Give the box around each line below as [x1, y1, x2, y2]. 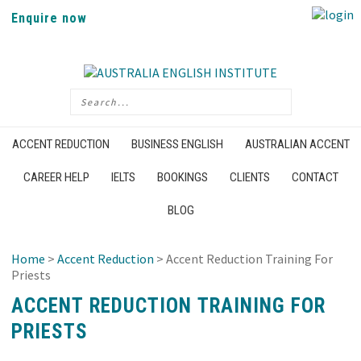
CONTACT [291, 170, 338, 185]
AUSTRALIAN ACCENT [244, 137, 350, 151]
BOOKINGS [156, 170, 208, 185]
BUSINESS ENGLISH [131, 137, 223, 151]
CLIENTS [229, 170, 270, 185]
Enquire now [11, 10, 87, 26]
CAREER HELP [23, 170, 89, 185]
